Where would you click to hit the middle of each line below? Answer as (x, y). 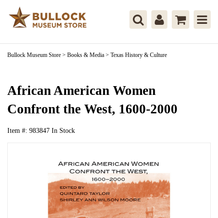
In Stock (63, 130)
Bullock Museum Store (34, 55)
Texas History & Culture (139, 55)
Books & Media (86, 55)
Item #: (18, 130)
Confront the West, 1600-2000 (92, 109)
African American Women (82, 91)
